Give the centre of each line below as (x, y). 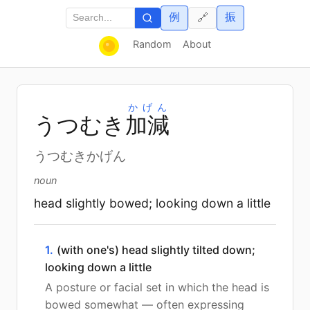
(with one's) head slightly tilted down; (156, 249)
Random (152, 44)
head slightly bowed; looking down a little (152, 203)
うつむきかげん (80, 156)
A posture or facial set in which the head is (157, 287)
